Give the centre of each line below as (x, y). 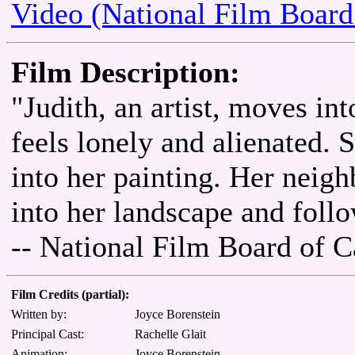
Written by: (39, 314)
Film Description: (126, 72)
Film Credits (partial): (70, 294)
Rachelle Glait (170, 334)
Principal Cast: (48, 334)
